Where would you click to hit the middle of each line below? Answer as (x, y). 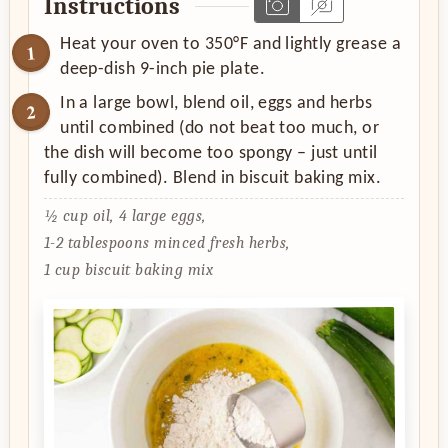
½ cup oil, (78, 215)
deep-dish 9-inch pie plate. (162, 70)
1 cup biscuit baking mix (128, 269)
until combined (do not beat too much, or (220, 129)
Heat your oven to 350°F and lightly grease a (231, 45)
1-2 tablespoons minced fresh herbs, (166, 242)
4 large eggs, (162, 215)
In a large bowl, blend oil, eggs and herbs (216, 104)
